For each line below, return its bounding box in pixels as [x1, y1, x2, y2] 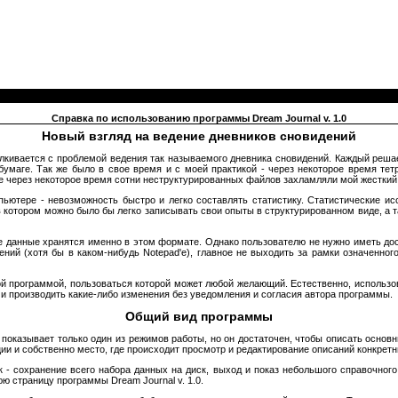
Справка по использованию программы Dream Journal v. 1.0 [52, 113, 346, 123]
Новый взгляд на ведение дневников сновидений [42, 129, 356, 143]
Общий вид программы [125, 309, 273, 323]
